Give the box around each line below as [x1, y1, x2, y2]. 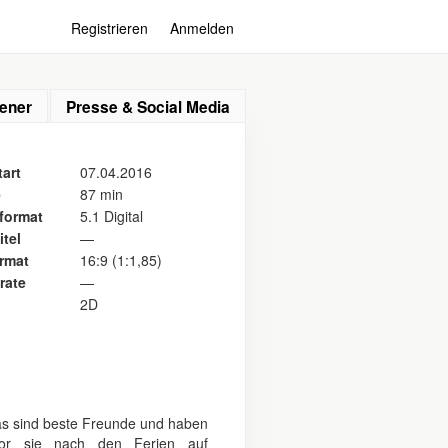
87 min [80, 184, 123, 204]
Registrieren [71, 18, 148, 38]
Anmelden [170, 18, 234, 38]
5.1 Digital [80, 206, 143, 226]
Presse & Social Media [66, 96, 230, 118]
